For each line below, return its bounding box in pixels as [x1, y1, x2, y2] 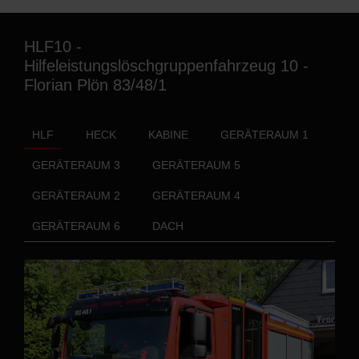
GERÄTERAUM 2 [32, 189, 120, 202]
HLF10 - [24, 38, 82, 55]
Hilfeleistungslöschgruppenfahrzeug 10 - [24, 57, 309, 75]
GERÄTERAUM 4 [152, 189, 240, 202]
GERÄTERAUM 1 [220, 128, 309, 141]
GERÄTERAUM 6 [32, 220, 120, 232]
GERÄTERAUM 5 [152, 159, 240, 171]
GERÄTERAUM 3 [32, 159, 120, 171]
